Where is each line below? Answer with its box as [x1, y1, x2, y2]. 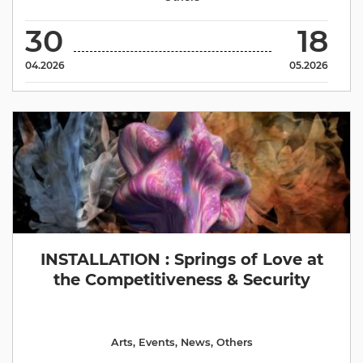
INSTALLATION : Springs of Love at [40, 250, 323, 269]
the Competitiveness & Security [53, 270, 310, 289]
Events [138, 336, 175, 348]
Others [216, 336, 253, 348]
